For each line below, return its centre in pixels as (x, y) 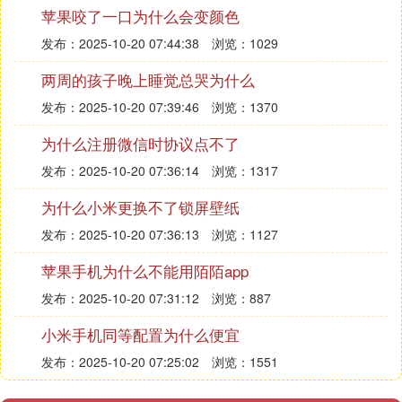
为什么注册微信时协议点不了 (140, 143)
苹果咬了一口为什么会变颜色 (140, 16)
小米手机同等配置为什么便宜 (140, 334)
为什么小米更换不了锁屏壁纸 (140, 207)
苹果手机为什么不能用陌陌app (145, 271)
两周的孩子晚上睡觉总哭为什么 (148, 79)
